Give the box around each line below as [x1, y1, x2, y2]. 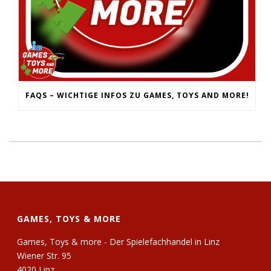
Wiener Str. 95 [17, 249, 72, 261]
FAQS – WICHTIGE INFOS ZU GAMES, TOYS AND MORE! [25, 90, 249, 100]
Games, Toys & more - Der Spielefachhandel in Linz [17, 235, 220, 247]
